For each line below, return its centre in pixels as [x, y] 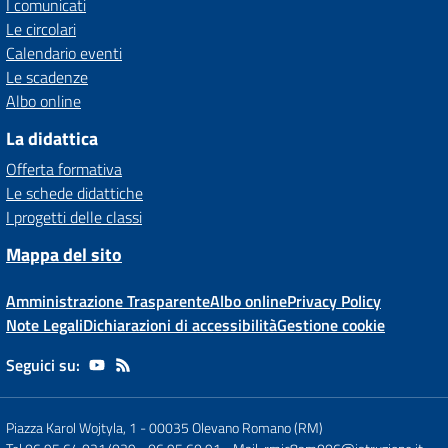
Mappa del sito [64, 254]
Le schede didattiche [74, 193]
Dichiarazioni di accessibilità [180, 325]
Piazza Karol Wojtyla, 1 [71, 427]
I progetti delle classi [74, 217]
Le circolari [41, 29]
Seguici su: [43, 365]
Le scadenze [47, 77]
